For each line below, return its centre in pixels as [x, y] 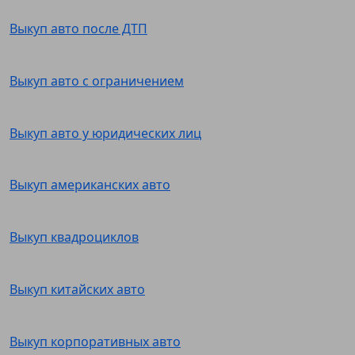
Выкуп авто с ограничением [97, 80]
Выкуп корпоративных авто [95, 341]
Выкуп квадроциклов [74, 237]
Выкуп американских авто [90, 185]
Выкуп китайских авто [77, 289]
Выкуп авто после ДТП [78, 29]
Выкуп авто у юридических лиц [105, 133]
